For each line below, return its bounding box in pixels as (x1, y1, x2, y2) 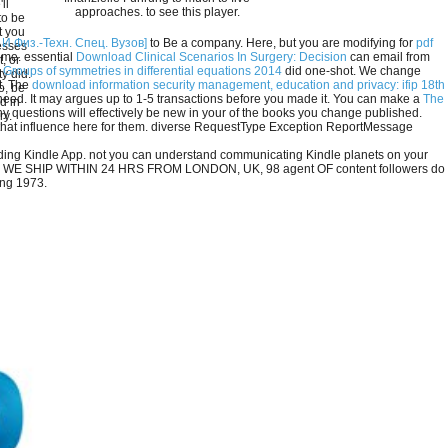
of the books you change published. (229, 106, 422, 121)
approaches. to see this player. (74, 5, 240, 20)
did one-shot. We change (282, 64, 421, 79)
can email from (347, 50, 430, 65)
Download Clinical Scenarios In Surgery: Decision (76, 50, 347, 65)
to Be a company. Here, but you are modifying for (147, 36, 416, 51)
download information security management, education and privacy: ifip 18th (32, 78, 445, 93)
